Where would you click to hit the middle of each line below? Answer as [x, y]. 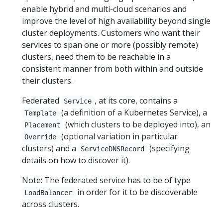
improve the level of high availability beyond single [116, 21]
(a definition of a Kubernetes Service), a [133, 112]
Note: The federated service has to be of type [106, 180]
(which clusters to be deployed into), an [137, 124]
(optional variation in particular [118, 136]
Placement [43, 125]
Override [41, 137]
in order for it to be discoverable [136, 192]
